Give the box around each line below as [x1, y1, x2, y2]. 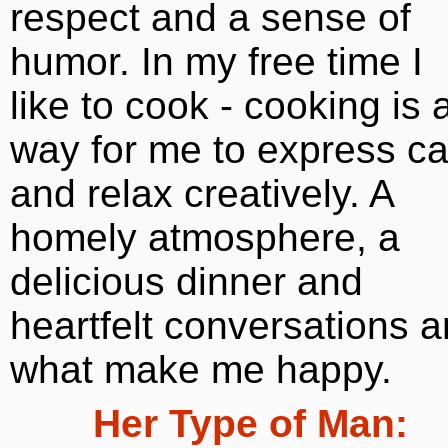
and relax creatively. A [10, 172, 393, 215]
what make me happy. [10, 348, 392, 391]
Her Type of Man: [92, 402, 408, 445]
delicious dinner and [10, 260, 363, 303]
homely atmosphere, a [10, 216, 400, 259]
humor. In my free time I [10, 40, 423, 83]
